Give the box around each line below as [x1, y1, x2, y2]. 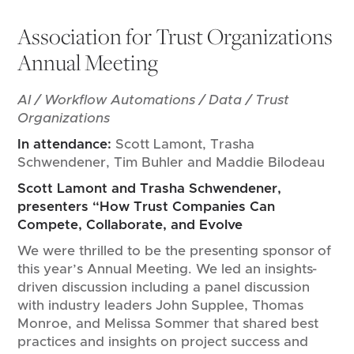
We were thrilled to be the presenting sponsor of [17, 243, 332, 258]
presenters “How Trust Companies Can [17, 199, 275, 213]
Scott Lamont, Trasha [115, 137, 254, 151]
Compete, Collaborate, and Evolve [17, 217, 243, 232]
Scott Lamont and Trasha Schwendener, [17, 181, 281, 195]
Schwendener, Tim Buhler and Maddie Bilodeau [17, 155, 325, 169]
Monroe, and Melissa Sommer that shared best [17, 316, 318, 330]
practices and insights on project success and [17, 334, 308, 348]
